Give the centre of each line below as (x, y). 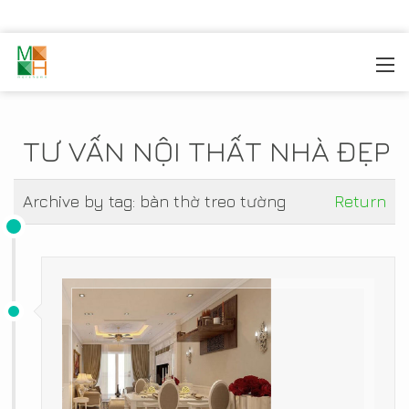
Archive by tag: (81, 201)
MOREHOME (90, 65)
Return (360, 201)
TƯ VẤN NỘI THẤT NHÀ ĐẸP (206, 151)
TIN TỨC (166, 65)
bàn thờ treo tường (213, 201)
